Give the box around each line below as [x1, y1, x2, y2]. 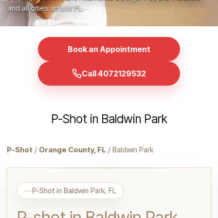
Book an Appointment [68, 44, 150, 54]
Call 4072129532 [82, 69, 146, 78]
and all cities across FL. [8, 3, 84, 13]
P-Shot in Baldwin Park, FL [32, 186, 116, 195]
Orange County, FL [39, 145, 106, 154]
